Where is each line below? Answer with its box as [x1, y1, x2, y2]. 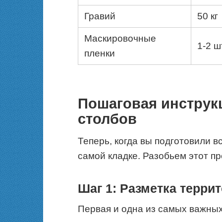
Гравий [84, 11, 115, 22]
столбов [78, 111, 137, 127]
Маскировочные [84, 33, 156, 44]
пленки [84, 48, 115, 59]
